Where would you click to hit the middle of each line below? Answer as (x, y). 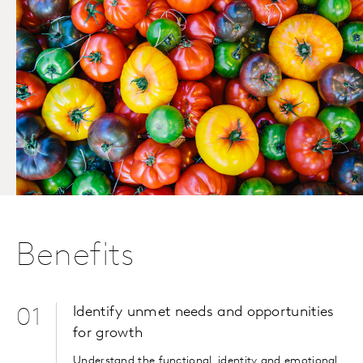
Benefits (75, 257)
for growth (108, 334)
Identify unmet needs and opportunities (204, 313)
